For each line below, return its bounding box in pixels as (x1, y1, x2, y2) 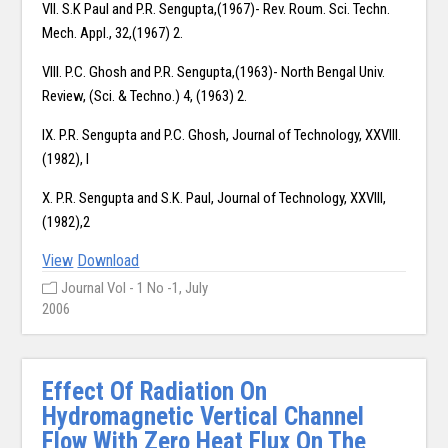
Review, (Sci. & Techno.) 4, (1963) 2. (42, 87, 248, 106)
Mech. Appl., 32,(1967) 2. (42, 24, 184, 43)
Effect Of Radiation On (42, 377, 268, 407)
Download (77, 251, 140, 271)
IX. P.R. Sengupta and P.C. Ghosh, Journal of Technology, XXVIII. (42, 126, 402, 145)
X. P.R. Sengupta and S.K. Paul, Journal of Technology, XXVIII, (42, 189, 387, 208)
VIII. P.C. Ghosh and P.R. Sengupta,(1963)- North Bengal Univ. (42, 63, 386, 82)
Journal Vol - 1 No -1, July (61, 279, 209, 298)
